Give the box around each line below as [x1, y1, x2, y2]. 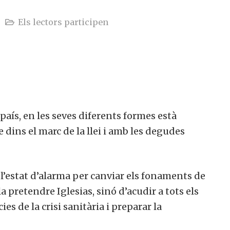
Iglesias [57, 185, 92, 197]
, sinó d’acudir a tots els [92, 185, 199, 197]
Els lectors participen [17, 16, 108, 27]
